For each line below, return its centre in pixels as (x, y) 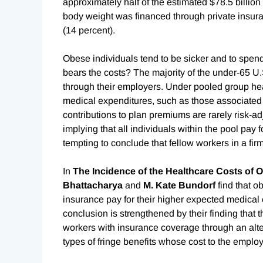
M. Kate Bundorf (179, 186)
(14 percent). (89, 31)
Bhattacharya (93, 186)
